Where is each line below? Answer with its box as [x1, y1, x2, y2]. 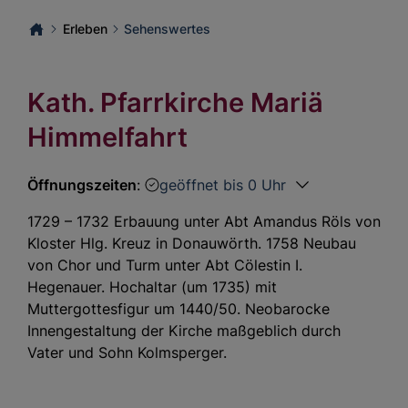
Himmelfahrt [27, 121, 188, 154]
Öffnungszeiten [27, 175, 137, 194]
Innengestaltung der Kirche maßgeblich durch [27, 321, 341, 340]
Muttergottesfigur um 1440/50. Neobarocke [27, 299, 330, 318]
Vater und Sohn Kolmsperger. [27, 342, 227, 362]
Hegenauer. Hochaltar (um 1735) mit [27, 277, 277, 296]
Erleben [62, 21, 107, 37]
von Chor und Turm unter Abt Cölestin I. [27, 255, 302, 274]
